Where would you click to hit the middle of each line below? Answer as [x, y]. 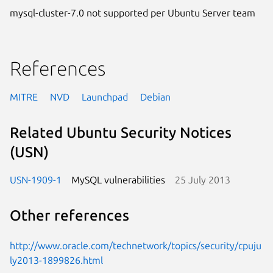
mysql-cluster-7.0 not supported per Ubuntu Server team [133, 12]
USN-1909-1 [36, 179]
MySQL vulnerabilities [118, 179]
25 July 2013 [203, 179]
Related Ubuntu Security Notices [121, 133]
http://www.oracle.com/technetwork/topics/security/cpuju [136, 245]
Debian [155, 97]
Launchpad [105, 97]
